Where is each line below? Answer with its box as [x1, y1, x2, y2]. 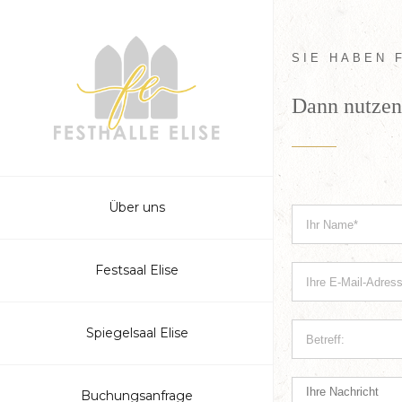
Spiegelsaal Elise [85, 324, 188, 341]
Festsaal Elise [95, 261, 179, 278]
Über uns [109, 198, 165, 215]
